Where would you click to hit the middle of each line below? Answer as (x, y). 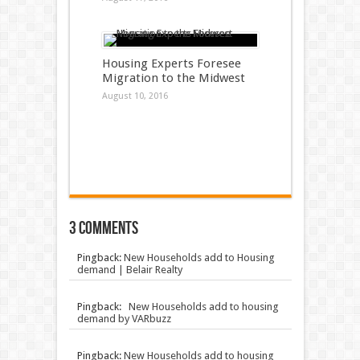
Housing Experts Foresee (171, 63)
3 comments (103, 229)
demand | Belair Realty (129, 270)
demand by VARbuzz (124, 319)
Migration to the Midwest (173, 78)
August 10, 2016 (135, 96)
